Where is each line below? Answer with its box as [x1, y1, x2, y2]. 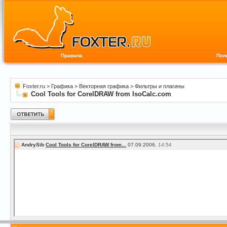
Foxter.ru [23, 83, 45, 89]
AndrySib [21, 141, 44, 147]
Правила [60, 53, 83, 58]
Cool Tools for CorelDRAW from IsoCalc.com [31, 90, 171, 98]
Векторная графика [79, 83, 129, 89]
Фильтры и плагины [135, 83, 184, 89]
